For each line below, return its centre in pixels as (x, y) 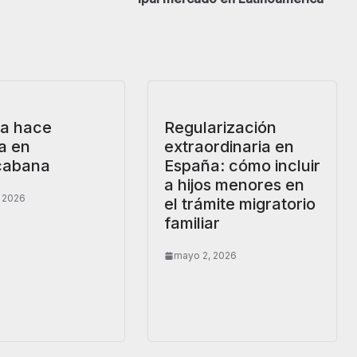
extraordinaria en (229, 147)
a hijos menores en (234, 185)
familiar (192, 224)
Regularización (220, 128)
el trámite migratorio (240, 204)
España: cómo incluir (242, 166)
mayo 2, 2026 (205, 256)
